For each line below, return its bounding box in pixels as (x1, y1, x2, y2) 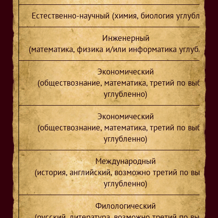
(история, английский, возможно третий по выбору (34, 167, 217, 178)
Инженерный (102, 33, 149, 44)
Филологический (95, 200, 156, 212)
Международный (95, 156, 156, 167)
